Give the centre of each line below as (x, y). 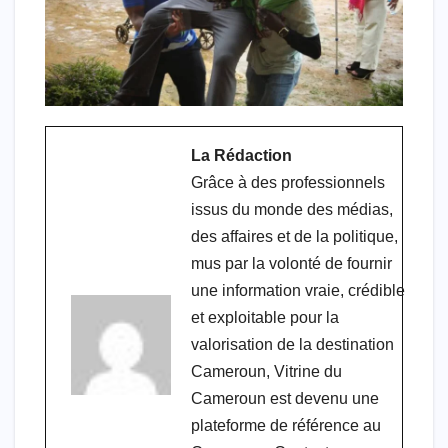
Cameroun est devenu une (285, 399)
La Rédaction (241, 156)
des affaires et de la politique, (294, 237)
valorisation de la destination (292, 345)
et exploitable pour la (265, 318)
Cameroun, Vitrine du (266, 372)
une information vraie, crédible (298, 291)
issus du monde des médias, (292, 210)
